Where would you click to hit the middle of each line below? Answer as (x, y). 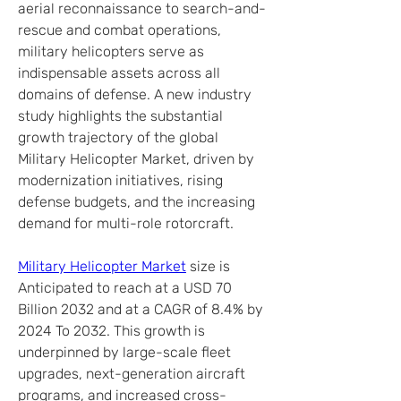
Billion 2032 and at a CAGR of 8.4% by (141, 309)
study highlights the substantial (120, 116)
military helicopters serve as (111, 51)
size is (208, 266)
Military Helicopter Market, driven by (136, 159)
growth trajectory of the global (118, 137)
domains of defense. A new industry (135, 94)
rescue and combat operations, (119, 30)
